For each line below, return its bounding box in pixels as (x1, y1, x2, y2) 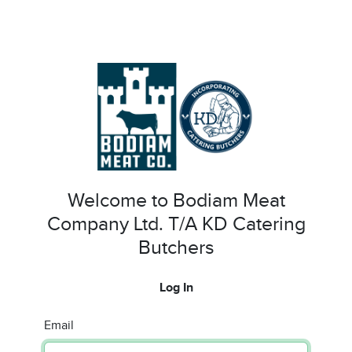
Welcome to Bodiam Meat (67, 189, 285, 212)
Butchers (137, 236, 214, 259)
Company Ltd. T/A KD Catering (46, 212, 306, 236)
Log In (159, 280, 193, 295)
